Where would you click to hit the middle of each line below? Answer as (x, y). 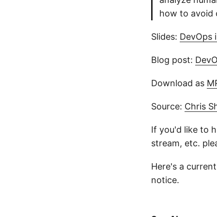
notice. (165, 180)
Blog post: (173, 60)
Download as (179, 83)
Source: (168, 106)
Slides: (165, 37)
